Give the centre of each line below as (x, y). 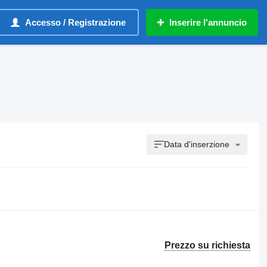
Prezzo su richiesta (208, 245)
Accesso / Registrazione (75, 22)
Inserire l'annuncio (208, 22)
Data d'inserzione (197, 144)
